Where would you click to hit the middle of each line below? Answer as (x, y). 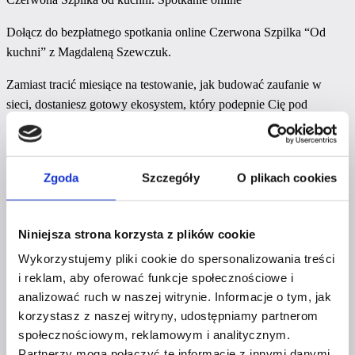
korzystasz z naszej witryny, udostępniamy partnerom (168, 315)
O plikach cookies (287, 177)
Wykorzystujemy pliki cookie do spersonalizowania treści (177, 258)
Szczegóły (170, 177)
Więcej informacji (160, 157)
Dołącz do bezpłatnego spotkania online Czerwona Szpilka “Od (166, 32)
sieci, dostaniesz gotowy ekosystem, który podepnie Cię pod (157, 105)
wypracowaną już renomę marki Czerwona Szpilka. (136, 124)
